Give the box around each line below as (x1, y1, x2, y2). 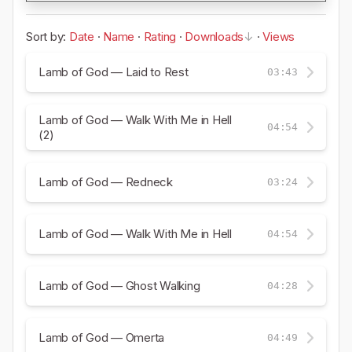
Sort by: (26, 28, 69, 44)
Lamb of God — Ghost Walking (38, 278, 200, 294)
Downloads (185, 28, 244, 44)
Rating (143, 28, 177, 44)
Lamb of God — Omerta (38, 330, 165, 346)
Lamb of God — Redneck (38, 174, 173, 190)
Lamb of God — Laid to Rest (38, 64, 189, 80)
